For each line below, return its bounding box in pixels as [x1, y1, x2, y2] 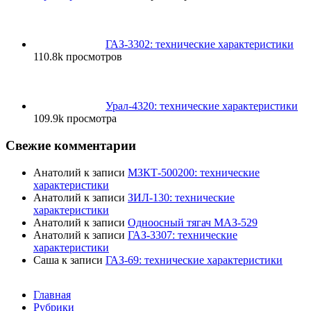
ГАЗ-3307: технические [128, 228, 237, 241]
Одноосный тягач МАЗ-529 [128, 216, 258, 228]
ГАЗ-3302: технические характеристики [106, 38, 294, 51]
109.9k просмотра [33, 112, 117, 125]
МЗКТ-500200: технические [128, 166, 260, 178]
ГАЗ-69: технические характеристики [106, 253, 283, 266]
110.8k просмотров [33, 51, 122, 63]
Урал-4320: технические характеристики [106, 100, 298, 112]
